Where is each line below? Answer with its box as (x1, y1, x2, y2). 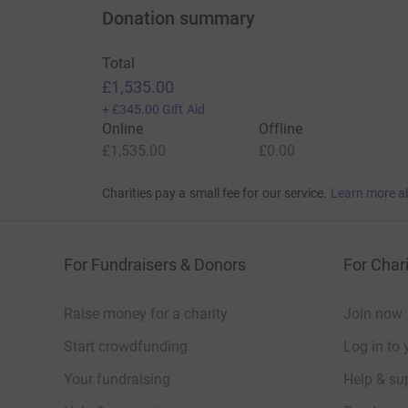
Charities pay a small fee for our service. (101, 186, 328, 201)
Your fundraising (64, 371, 170, 389)
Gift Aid (162, 102, 205, 117)
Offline (258, 120, 303, 138)
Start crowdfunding (64, 338, 188, 356)
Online (101, 120, 143, 138)
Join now (343, 305, 403, 323)
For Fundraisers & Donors (64, 255, 246, 275)
